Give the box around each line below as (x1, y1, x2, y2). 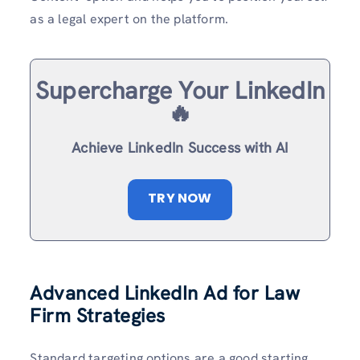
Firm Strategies (30, 302, 166, 328)
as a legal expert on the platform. (30, 10, 229, 28)
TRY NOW (148, 189, 212, 208)
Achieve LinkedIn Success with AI (72, 138, 288, 157)
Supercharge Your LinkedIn (35, 75, 325, 107)
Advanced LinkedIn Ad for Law (30, 280, 301, 305)
